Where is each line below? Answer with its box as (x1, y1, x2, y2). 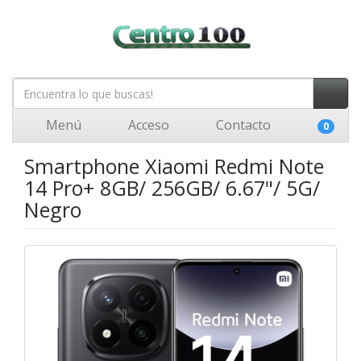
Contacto (213, 116, 271, 134)
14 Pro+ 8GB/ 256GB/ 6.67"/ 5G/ (24, 174, 320, 201)
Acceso (125, 116, 169, 134)
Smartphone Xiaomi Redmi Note (24, 152, 324, 180)
